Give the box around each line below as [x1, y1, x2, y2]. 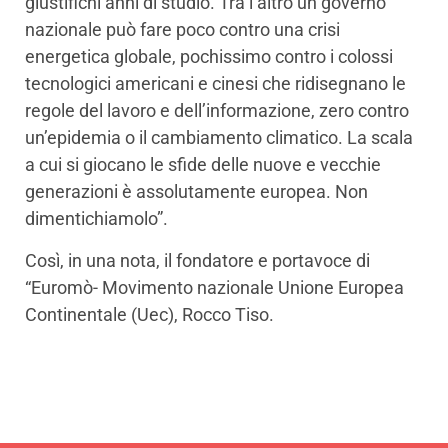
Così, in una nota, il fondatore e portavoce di [25, 249, 370, 271]
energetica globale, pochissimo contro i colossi [25, 46, 393, 68]
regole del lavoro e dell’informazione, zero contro [25, 100, 409, 122]
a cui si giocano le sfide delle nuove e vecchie [25, 154, 381, 176]
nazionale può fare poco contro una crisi [25, 19, 340, 41]
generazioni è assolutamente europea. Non [25, 181, 368, 203]
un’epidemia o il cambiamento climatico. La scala [25, 127, 413, 149]
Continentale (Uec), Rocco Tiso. [25, 303, 274, 325]
